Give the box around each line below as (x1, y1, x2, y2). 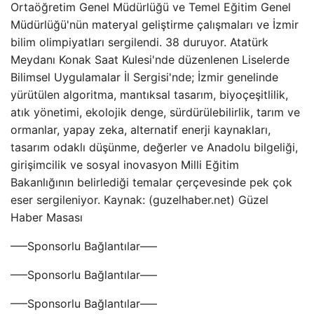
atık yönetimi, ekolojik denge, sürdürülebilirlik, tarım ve (11, 105, 300, 119)
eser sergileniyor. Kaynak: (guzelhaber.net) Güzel (11, 193, 268, 207)
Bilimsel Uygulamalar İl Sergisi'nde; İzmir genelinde (11, 70, 278, 84)
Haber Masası (11, 210, 83, 224)
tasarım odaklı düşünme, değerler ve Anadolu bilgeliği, (11, 140, 298, 154)
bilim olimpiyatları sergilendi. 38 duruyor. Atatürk (11, 35, 268, 49)
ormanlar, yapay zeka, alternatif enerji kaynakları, (11, 123, 271, 137)
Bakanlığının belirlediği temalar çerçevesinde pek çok (11, 175, 292, 189)
